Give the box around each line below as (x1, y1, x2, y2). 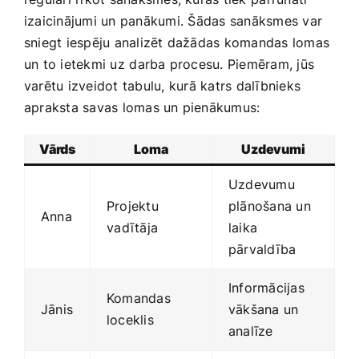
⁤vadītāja (107, 220, 159, 236)
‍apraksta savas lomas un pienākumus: (24, 99, 260, 116)
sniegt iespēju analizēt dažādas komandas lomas (24, 34, 330, 51)
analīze (228, 323, 273, 340)
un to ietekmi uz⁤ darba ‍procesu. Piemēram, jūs (24, 56, 315, 73)
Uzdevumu (228, 176, 295, 193)
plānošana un (228, 198, 311, 215)
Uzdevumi (241, 141, 305, 158)
